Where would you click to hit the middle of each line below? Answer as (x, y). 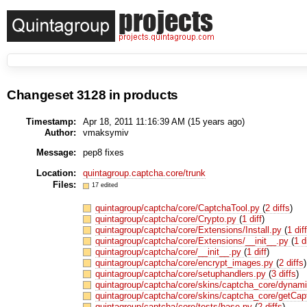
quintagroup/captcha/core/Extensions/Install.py (190, 230)
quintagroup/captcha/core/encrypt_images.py (186, 262)
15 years (207, 121)
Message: (56, 152)
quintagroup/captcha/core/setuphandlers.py (182, 273)
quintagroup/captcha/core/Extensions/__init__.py (194, 241)
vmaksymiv (106, 132)
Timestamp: (51, 121)
